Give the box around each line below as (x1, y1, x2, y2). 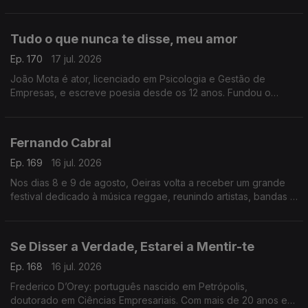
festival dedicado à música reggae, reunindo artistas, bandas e (10, 190, 296, 202)
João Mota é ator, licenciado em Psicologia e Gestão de (10, 73, 265, 85)
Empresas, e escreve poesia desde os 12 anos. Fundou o (10, 87, 271, 98)
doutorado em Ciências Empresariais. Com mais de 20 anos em (10, 294, 295, 306)
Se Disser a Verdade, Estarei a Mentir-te (10, 239, 254, 254)
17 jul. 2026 (52, 53, 102, 65)
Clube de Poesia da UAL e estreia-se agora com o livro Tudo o (10, 100, 297, 112)
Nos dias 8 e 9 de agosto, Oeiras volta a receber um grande (10, 177, 285, 188)
